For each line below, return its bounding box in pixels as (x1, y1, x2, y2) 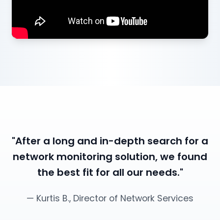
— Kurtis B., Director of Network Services (27, 192, 193, 205)
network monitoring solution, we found (13, 150, 207, 164)
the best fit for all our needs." (37, 165, 183, 180)
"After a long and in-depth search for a (12, 134, 208, 148)
